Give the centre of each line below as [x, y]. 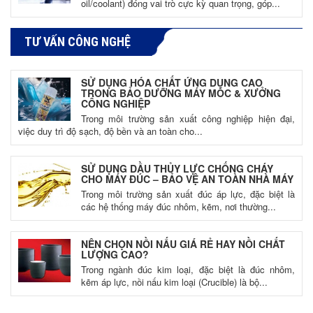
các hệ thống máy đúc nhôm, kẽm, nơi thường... [179, 206]
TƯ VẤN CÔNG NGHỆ [78, 41]
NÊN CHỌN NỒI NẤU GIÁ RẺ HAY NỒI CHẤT [183, 243]
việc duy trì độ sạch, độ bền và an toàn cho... [110, 131]
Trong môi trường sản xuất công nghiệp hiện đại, [188, 118]
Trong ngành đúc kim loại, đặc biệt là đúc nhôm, [188, 269]
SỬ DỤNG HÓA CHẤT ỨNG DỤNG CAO [172, 82]
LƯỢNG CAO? [115, 254]
